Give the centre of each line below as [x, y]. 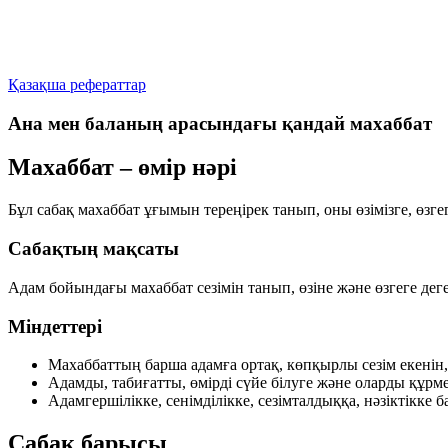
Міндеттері [55, 326]
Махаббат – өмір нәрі [122, 167]
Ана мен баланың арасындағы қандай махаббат [220, 123]
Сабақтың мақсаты [93, 249]
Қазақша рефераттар [77, 84]
